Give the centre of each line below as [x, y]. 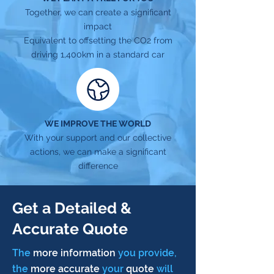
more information [74, 253]
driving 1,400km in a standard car [98, 54]
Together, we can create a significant [98, 12]
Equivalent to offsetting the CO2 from [98, 40]
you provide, [147, 253]
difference [98, 166]
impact [98, 26]
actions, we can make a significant [98, 152]
